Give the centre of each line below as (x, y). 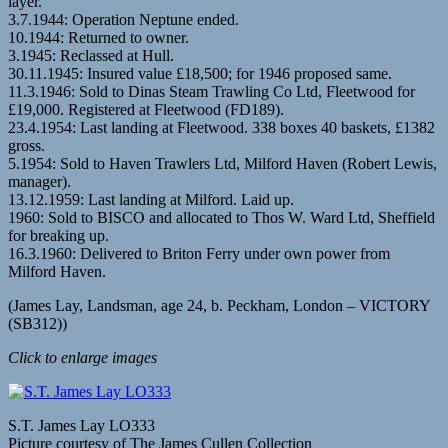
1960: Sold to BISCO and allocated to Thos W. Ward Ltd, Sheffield (221, 217)
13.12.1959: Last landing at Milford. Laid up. (151, 199)
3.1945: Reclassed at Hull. (91, 55)
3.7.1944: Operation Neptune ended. (123, 19)
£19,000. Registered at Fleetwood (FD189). (146, 109)
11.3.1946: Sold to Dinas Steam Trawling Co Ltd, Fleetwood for (211, 91)
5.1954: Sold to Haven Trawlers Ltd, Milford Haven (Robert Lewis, (222, 163)
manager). (39, 181)
